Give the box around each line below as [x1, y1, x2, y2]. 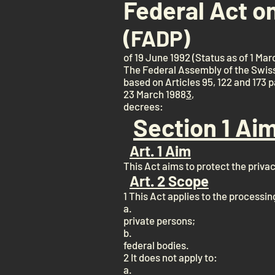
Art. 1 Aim [130, 142, 191, 160]
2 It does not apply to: [123, 251, 217, 263]
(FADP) [123, 25, 190, 51]
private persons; [123, 214, 195, 227]
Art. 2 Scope [130, 172, 209, 190]
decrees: [123, 100, 163, 112]
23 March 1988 [123, 88, 186, 100]
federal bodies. [123, 239, 189, 251]
